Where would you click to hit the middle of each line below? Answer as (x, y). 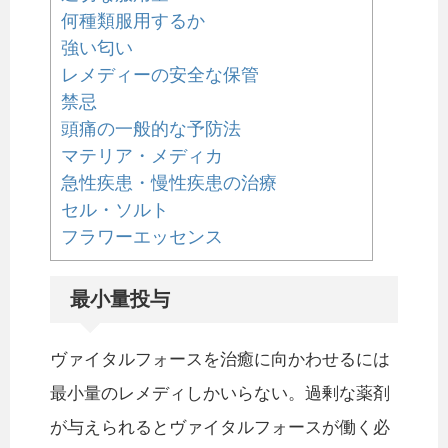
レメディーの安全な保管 (160, 75)
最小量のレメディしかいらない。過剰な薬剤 (220, 394)
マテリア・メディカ (142, 156)
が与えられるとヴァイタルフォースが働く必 (220, 428)
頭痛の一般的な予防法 (151, 129)
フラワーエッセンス (142, 237)
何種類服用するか (133, 21)
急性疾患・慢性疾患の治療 (169, 183)
